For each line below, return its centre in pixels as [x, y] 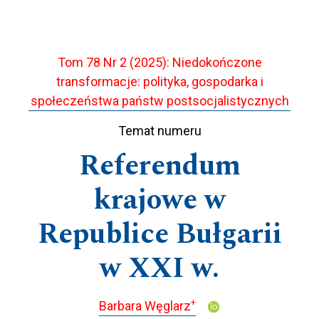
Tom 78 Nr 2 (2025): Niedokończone [159, 63]
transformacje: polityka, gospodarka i [159, 82]
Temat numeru [159, 130]
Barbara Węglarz [145, 305]
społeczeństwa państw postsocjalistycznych [159, 101]
